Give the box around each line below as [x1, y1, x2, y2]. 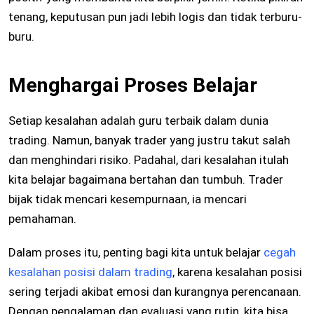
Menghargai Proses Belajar [8, 74, 257, 97]
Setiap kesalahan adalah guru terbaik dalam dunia [8, 114, 268, 128]
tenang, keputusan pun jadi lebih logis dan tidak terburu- [8, 10, 302, 25]
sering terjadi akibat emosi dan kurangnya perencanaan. [8, 285, 301, 299]
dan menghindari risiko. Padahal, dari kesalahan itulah [8, 153, 289, 168]
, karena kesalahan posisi [172, 265, 302, 280]
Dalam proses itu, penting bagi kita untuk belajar [8, 245, 264, 260]
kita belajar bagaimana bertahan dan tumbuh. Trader [8, 172, 283, 187]
